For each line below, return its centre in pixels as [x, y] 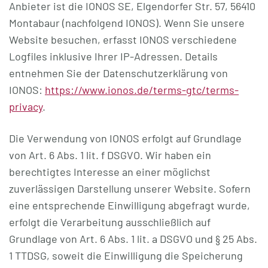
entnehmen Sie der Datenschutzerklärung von [118, 73]
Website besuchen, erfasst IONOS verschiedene [123, 39]
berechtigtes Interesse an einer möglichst [110, 172]
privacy [26, 106]
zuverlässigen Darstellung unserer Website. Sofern [130, 188]
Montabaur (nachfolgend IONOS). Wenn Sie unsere [127, 23]
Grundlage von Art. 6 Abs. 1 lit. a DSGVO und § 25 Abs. [133, 239]
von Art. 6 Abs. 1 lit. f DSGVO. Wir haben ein [110, 155]
